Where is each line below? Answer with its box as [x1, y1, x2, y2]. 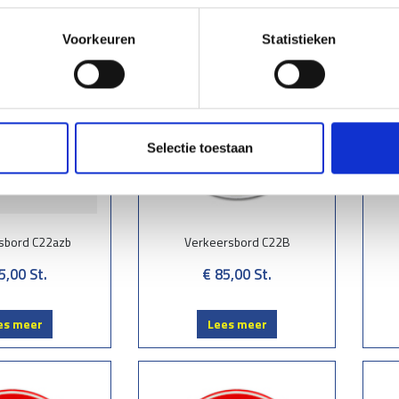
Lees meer [207, 313, 267, 333]
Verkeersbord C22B [183, 232, 290, 252]
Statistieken [262, 30, 337, 46]
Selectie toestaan [146, 140, 253, 156]
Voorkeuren [62, 30, 135, 46]
